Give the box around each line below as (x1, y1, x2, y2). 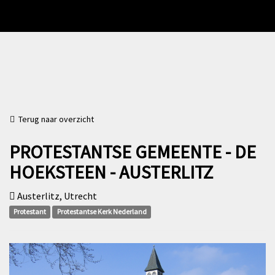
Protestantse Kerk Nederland (56, 207, 147, 216)
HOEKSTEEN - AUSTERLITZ (9, 160, 213, 184)
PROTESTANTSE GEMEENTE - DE (9, 140, 256, 163)
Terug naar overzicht (15, 114, 94, 125)
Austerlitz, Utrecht (15, 190, 97, 202)
